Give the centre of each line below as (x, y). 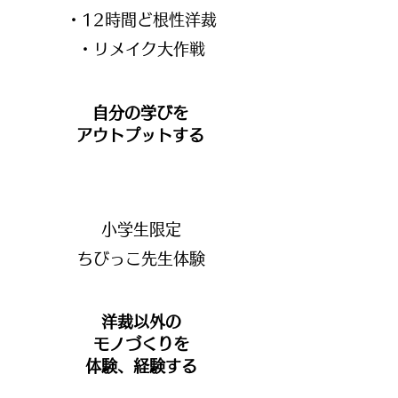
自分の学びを (140, 113)
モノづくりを (141, 344)
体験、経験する (141, 366)
